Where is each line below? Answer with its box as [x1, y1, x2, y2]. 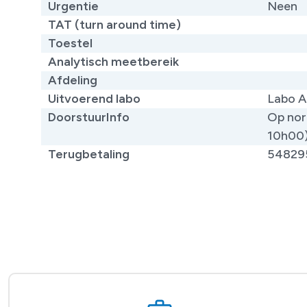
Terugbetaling [48, 146, 130, 162]
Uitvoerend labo [48, 90, 140, 106]
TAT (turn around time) [48, 16, 181, 32]
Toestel [48, 35, 93, 51]
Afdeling [48, 72, 97, 88]
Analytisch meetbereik [48, 53, 179, 69]
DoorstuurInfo [48, 109, 130, 125]
